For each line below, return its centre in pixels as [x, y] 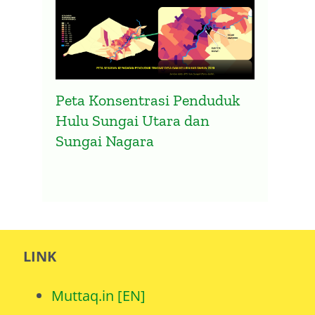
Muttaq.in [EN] [98, 296]
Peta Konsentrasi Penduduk [148, 100]
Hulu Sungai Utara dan [133, 120]
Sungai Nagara [105, 141]
